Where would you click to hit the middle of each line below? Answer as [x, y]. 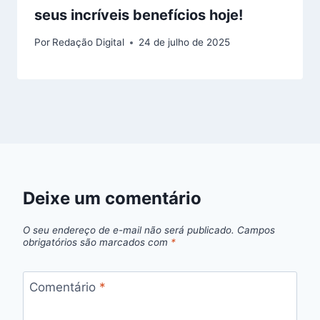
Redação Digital [89, 42]
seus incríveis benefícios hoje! [139, 15]
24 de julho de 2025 [185, 42]
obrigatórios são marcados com [97, 242]
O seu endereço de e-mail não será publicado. [129, 230]
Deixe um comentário [112, 199]
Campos [256, 230]
